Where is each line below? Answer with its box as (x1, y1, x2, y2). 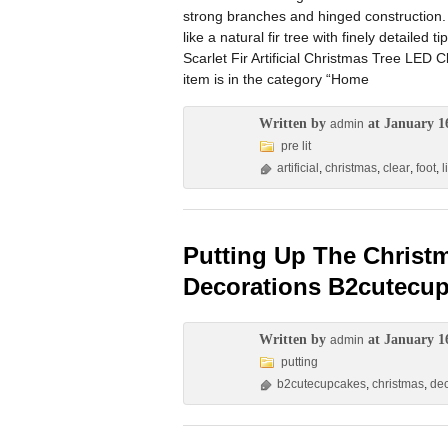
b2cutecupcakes (277, 377, 366, 391)
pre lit (281, 139, 311, 153)
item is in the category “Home (183, 71, 369, 87)
